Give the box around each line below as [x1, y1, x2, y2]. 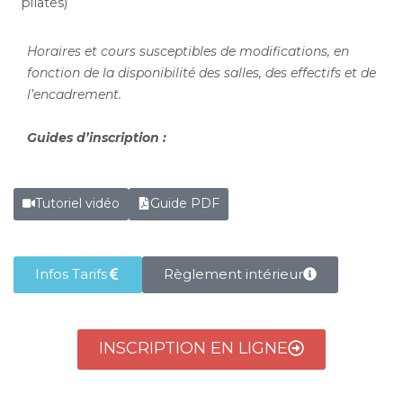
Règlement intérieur [164, 265, 303, 282]
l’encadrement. [27, 86, 121, 103]
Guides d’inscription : [27, 130, 166, 146]
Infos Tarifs [35, 265, 107, 282]
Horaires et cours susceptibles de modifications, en [27, 43, 349, 59]
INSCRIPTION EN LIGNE [99, 338, 288, 358]
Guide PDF [150, 195, 219, 211]
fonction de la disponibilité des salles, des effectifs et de [27, 65, 376, 81]
